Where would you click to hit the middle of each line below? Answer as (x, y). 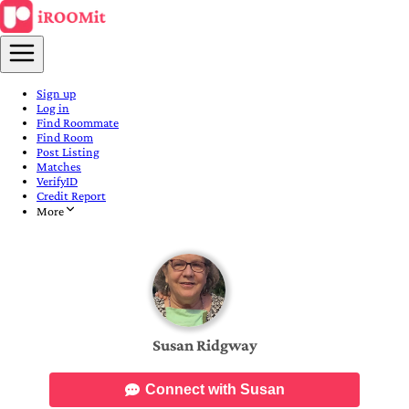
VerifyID (57, 181)
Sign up (56, 93)
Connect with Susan (215, 389)
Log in (53, 108)
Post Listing (68, 152)
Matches (59, 166)
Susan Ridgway (204, 345)
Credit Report (71, 195)
